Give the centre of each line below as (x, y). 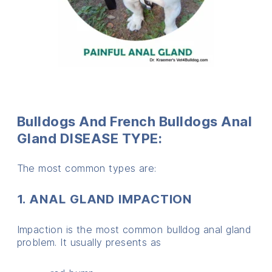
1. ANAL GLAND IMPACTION (104, 199)
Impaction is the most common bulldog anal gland (134, 229)
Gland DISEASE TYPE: (90, 138)
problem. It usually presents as (89, 242)
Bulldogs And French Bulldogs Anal (134, 121)
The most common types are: (87, 168)
